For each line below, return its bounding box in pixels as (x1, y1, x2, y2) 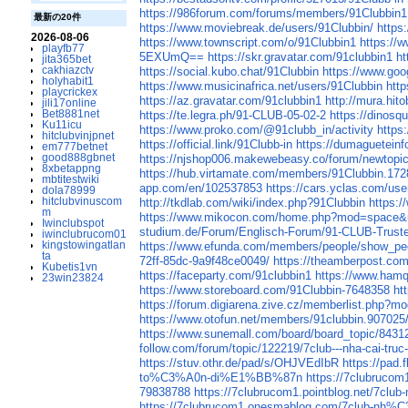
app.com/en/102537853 (139, 181, 263, 196)
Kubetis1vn (41, 260, 97, 273)
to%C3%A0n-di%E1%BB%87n (139, 371, 303, 385)
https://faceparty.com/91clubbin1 (139, 269, 312, 283)
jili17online (41, 97, 97, 109)
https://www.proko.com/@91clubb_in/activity (139, 123, 374, 138)
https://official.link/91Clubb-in (139, 138, 293, 152)
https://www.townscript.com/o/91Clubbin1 (139, 36, 357, 50)
